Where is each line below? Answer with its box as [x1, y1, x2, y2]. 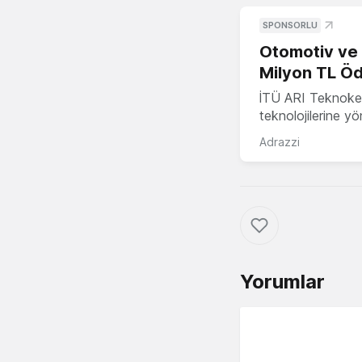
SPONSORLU [263, 19, 318, 32]
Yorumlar [240, 270, 325, 294]
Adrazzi [259, 135, 300, 149]
